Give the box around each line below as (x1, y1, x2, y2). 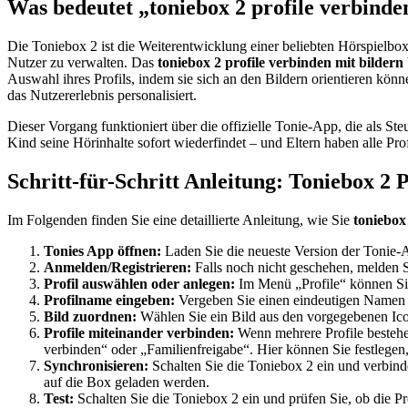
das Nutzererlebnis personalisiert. (7, 87, 197, 104)
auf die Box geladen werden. (44, 374, 209, 391)
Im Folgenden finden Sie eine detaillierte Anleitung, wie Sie (7, 212, 353, 229)
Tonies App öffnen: (44, 243, 161, 260)
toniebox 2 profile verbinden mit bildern (158, 55, 403, 71)
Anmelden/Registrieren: (44, 260, 191, 276)
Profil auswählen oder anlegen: (44, 276, 235, 292)
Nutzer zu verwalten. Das (7, 55, 158, 71)
